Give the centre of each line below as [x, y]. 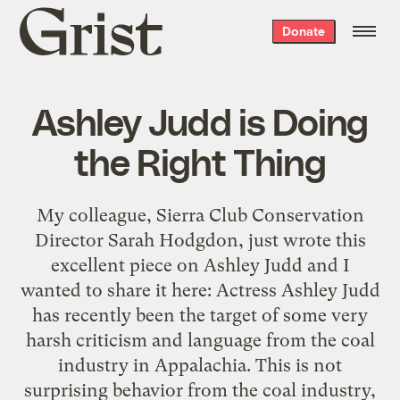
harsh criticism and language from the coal [200, 340]
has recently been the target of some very [200, 315]
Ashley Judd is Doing [200, 120]
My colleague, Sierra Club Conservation [200, 215]
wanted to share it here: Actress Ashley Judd [200, 290]
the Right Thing [200, 160]
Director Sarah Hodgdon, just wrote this [200, 240]
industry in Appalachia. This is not [200, 365]
